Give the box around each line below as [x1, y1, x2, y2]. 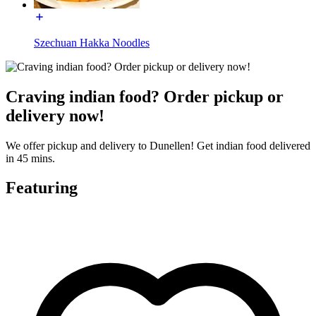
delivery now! [6, 106, 104, 125]
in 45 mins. [6, 152, 55, 164]
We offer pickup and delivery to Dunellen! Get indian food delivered [6, 139, 310, 152]
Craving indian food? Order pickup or [6, 87, 284, 106]
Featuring [6, 178, 78, 197]
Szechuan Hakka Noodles [34, 36, 150, 49]
